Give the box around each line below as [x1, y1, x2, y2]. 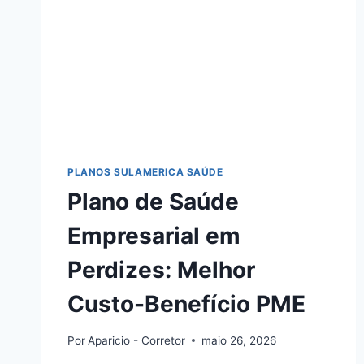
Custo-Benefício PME [67, 290, 305, 318]
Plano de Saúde [67, 188, 239, 216]
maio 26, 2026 [201, 333, 277, 347]
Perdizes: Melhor [67, 256, 255, 284]
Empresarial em [67, 222, 240, 250]
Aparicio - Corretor [88, 333, 186, 347]
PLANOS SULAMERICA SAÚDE [67, 166, 223, 179]
